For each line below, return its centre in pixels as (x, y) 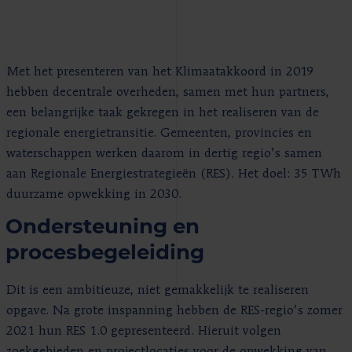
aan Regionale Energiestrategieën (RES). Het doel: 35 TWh (174, 175)
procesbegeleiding (105, 252)
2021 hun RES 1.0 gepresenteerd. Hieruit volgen (144, 332)
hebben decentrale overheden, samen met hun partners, (168, 93)
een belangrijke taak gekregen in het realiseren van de (163, 114)
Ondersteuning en (103, 226)
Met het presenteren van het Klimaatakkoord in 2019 (160, 73)
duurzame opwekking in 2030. (94, 195)
